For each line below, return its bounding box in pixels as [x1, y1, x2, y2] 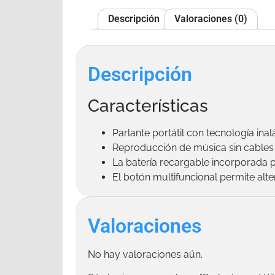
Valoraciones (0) [174, 13, 247, 25]
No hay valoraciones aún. [88, 249, 203, 261]
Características [88, 96, 208, 117]
